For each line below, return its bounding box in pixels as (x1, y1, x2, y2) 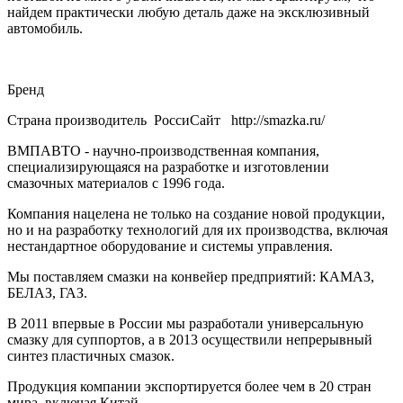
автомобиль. (7, 20, 83, 36)
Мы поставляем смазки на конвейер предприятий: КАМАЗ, (7, 268, 374, 284)
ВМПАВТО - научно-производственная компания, (7, 142, 319, 158)
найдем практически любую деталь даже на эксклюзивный (7, 4, 370, 20)
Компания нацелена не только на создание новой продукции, (7, 205, 385, 221)
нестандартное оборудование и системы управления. (7, 237, 333, 254)
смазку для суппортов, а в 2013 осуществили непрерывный (7, 331, 372, 347)
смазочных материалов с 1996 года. (7, 175, 225, 191)
